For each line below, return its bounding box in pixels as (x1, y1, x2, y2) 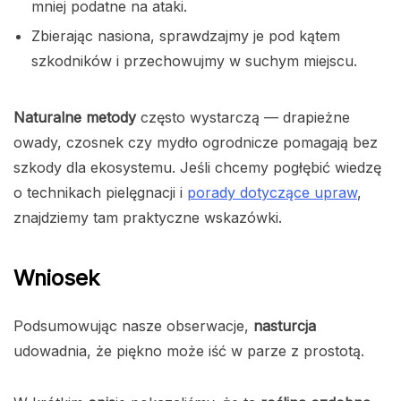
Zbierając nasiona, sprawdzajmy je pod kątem (31, 27, 340, 46)
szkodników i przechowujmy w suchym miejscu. (31, 52, 357, 71)
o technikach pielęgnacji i (13, 183, 187, 202)
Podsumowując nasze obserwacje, (13, 317, 253, 336)
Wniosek (13, 265, 99, 292)
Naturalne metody (13, 108, 136, 127)
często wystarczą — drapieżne (136, 108, 350, 127)
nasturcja (253, 317, 316, 336)
